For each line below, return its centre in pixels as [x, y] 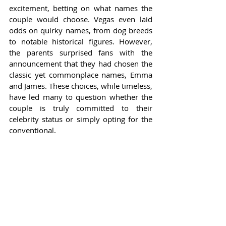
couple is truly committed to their [81, 108]
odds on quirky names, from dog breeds [81, 31]
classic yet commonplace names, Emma [81, 75]
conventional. [33, 130]
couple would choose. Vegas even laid [81, 19]
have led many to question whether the [81, 97]
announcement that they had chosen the [81, 64]
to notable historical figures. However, [81, 42]
